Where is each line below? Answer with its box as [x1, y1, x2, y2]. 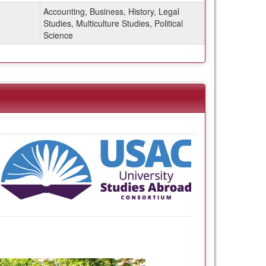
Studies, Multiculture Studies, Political [43, 17, 183, 29]
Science [43, 28, 73, 41]
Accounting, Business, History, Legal [43, 5, 179, 17]
